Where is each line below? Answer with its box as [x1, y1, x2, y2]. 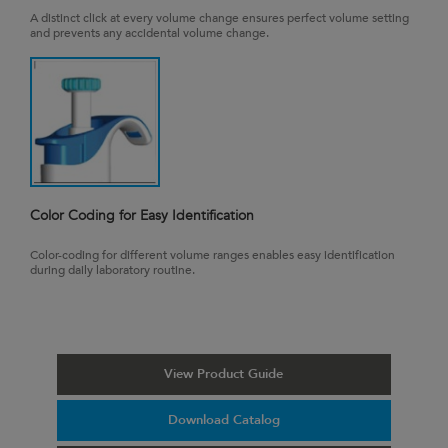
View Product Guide [164, 364, 284, 383]
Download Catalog [167, 410, 280, 429]
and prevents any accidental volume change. [30, 24, 269, 41]
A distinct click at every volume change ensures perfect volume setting [30, 9, 409, 26]
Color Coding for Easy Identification [30, 205, 254, 225]
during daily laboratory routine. [30, 261, 195, 278]
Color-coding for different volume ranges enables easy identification [30, 246, 395, 263]
